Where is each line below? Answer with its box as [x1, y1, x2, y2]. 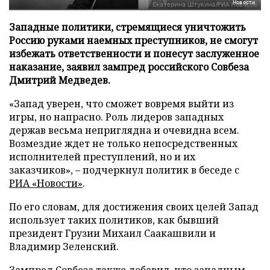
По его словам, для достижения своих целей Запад [9, 199, 259, 213]
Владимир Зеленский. [9, 239, 119, 253]
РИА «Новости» [9, 176, 83, 190]
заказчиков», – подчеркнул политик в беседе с [9, 163, 239, 177]
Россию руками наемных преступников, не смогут [9, 33, 258, 47]
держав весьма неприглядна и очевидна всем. [9, 123, 239, 137]
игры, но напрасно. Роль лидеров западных [9, 110, 224, 124]
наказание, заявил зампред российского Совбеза [9, 60, 249, 74]
